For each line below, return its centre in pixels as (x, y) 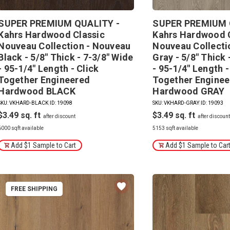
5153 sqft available (176, 128)
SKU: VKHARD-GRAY (176, 103)
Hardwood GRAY (189, 91)
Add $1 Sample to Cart (44, 145)
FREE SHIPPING (34, 189)
